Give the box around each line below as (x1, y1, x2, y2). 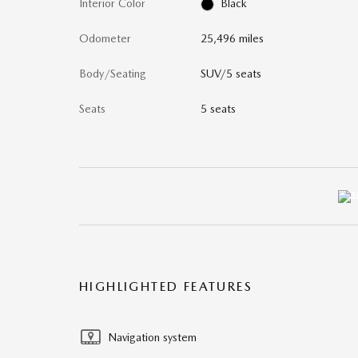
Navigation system (108, 330, 197, 344)
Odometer (79, 32, 131, 45)
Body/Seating (79, 67, 146, 80)
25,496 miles (200, 32, 264, 45)
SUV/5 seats (200, 67, 261, 80)
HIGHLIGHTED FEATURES (79, 278, 253, 294)
